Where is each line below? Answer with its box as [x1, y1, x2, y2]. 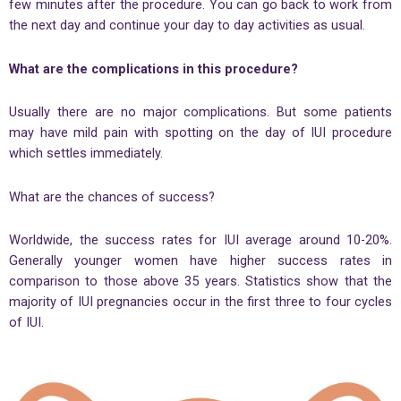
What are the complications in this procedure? [9, 60, 298, 77]
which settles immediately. [9, 145, 163, 162]
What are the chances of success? [9, 188, 215, 205]
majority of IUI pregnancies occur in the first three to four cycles [9, 294, 392, 311]
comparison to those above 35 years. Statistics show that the [9, 273, 392, 290]
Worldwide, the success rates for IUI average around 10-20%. [9, 232, 392, 249]
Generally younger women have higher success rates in [9, 252, 392, 269]
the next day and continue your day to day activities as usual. [9, 17, 365, 33]
